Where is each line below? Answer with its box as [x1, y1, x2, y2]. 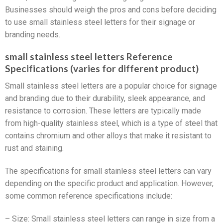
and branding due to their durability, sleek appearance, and [5, 93, 205, 103]
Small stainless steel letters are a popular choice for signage [5, 81, 217, 91]
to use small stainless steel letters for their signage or [5, 17, 195, 27]
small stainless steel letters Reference [5, 51, 173, 63]
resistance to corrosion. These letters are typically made [5, 106, 201, 115]
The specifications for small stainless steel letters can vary [5, 166, 212, 176]
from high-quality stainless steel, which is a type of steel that [5, 118, 218, 128]
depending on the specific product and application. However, [5, 178, 214, 188]
